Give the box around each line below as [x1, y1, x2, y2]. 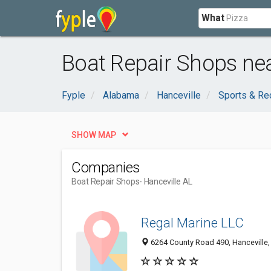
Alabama [103, 90, 139, 101]
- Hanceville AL [139, 177, 193, 186]
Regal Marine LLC [141, 215, 244, 231]
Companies [71, 159, 140, 176]
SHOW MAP [71, 130, 116, 140]
